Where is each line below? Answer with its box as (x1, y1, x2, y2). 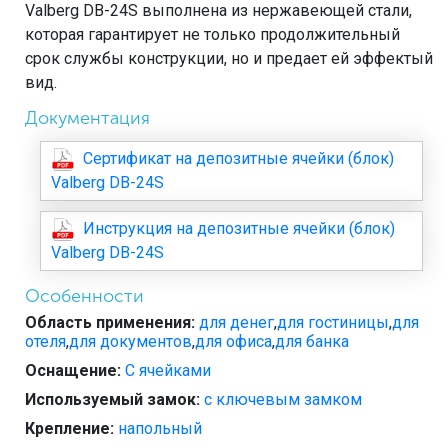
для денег (199, 313, 274, 333)
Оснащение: (25, 361, 121, 381)
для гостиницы (277, 313, 389, 333)
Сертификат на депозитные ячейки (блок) (75, 148, 394, 168)
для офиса (195, 332, 272, 352)
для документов (69, 332, 192, 352)
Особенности (25, 284, 144, 307)
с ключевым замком (204, 390, 362, 410)
